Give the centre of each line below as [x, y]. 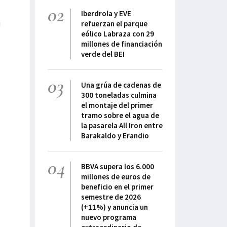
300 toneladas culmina [119, 95]
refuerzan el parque [114, 24]
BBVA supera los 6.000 [118, 167]
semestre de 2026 [111, 197]
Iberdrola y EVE [106, 14]
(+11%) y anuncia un [115, 207]
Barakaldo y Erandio [115, 136]
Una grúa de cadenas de [121, 85]
